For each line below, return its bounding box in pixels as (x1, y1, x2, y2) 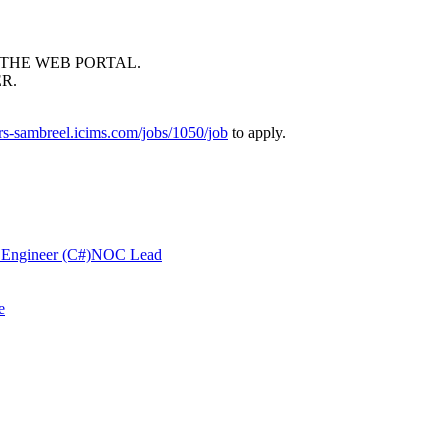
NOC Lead (91, 246, 162, 263)
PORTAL (75, 54, 137, 71)
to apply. (228, 124, 286, 141)
